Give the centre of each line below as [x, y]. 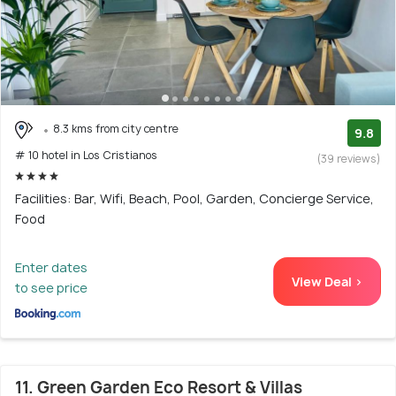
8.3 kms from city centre [116, 129]
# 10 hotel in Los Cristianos [86, 155]
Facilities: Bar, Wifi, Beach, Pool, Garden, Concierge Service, [194, 198]
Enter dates [51, 267]
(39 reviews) [349, 159]
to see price [51, 287]
